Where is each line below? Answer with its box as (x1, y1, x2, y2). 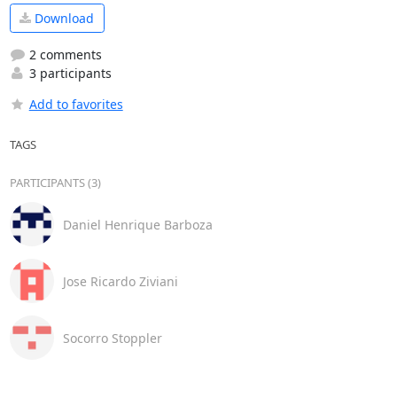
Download (31, 10, 94, 27)
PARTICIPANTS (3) (9, 175, 101, 191)
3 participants (25, 65, 112, 82)
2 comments (25, 46, 102, 64)
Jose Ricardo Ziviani (62, 272, 178, 290)
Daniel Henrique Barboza (62, 215, 213, 233)
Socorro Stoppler (62, 329, 162, 346)
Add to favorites (28, 96, 123, 113)
